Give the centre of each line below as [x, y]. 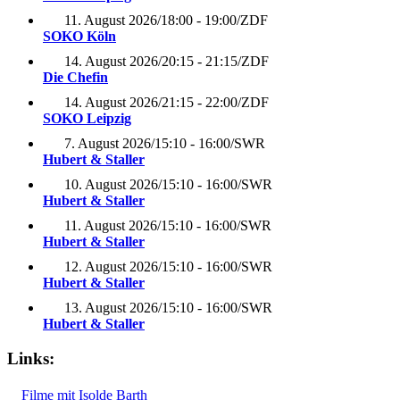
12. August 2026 [111, 267]
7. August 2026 [108, 144]
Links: [31, 358]
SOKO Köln [79, 37]
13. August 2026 [111, 308]
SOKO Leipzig [87, 119]
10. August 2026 [111, 185]
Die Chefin [75, 78]
